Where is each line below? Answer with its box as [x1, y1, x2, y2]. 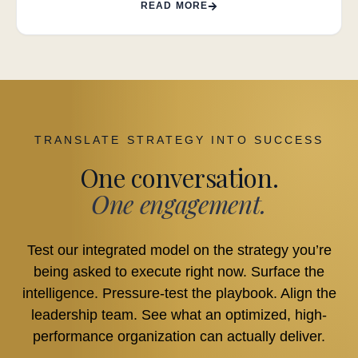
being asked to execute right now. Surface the [34, 264, 324, 280]
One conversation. [79, 161, 279, 195]
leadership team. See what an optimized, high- [31, 307, 327, 324]
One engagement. [90, 187, 268, 221]
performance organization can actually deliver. [33, 328, 325, 345]
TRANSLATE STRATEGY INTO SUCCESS [34, 133, 324, 147]
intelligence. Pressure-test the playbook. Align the [22, 285, 336, 302]
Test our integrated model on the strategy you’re [26, 242, 332, 259]
